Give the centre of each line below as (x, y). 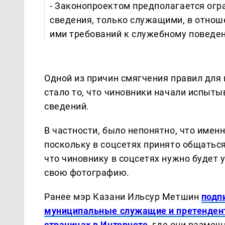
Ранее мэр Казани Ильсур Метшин (123, 196)
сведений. (67, 106)
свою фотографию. (87, 172)
